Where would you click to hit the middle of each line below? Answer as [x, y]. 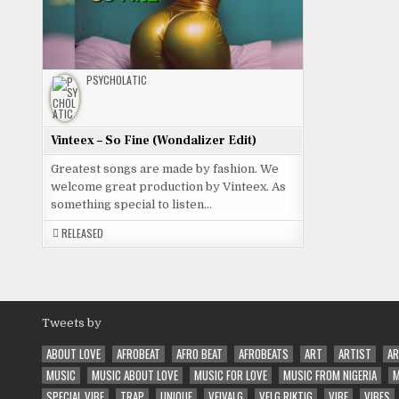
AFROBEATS [264, 354]
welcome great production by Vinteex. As [168, 187]
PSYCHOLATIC [117, 80]
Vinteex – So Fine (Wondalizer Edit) [154, 141]
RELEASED [82, 233]
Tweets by [72, 323]
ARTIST [355, 354]
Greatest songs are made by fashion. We [165, 169]
